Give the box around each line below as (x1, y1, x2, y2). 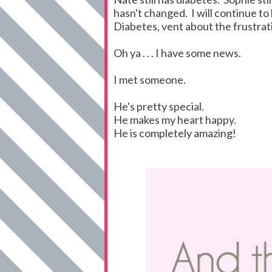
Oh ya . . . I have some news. (114, 46, 241, 59)
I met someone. (114, 73, 186, 86)
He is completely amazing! (114, 126, 236, 140)
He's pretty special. (114, 100, 204, 113)
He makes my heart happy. (114, 113, 236, 126)
